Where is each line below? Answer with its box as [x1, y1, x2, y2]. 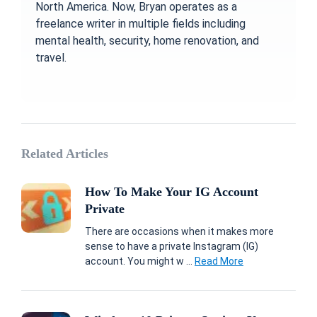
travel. [35, 50, 67, 64]
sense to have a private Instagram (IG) [85, 240, 258, 252]
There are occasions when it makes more [85, 225, 274, 237]
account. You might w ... [85, 255, 195, 267]
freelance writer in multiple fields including [35, 16, 246, 30]
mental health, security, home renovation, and [35, 33, 259, 47]
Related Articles [21, 146, 108, 161]
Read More [195, 255, 243, 267]
